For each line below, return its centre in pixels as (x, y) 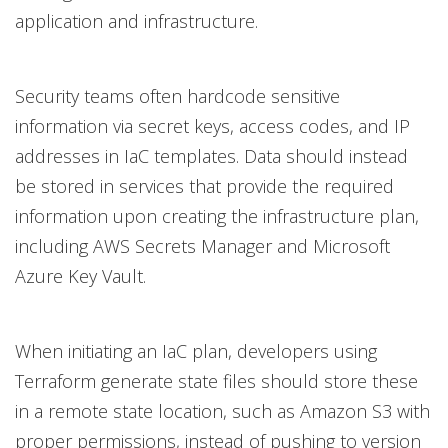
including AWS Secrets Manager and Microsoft (202, 246)
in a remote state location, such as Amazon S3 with (222, 411)
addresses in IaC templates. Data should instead (211, 156)
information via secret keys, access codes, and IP (212, 126)
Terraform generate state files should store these (216, 381)
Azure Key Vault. (80, 276)
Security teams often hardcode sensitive (177, 96)
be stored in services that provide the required (204, 186)
